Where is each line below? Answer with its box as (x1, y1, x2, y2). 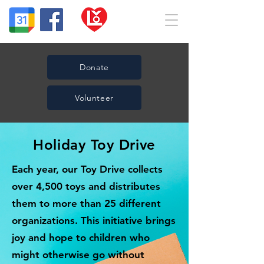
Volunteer (74, 93, 114, 103)
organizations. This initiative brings (12, 214, 176, 226)
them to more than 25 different (12, 197, 161, 209)
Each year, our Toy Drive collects (12, 163, 163, 175)
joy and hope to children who (12, 232, 150, 243)
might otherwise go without (12, 249, 144, 260)
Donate (79, 62, 110, 72)
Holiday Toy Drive (32, 136, 156, 153)
